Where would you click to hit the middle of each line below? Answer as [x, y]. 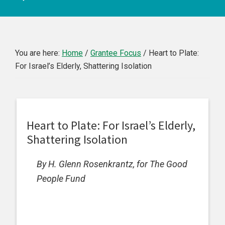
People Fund [61, 179]
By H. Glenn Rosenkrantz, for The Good [112, 164]
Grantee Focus [116, 53]
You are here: [38, 53]
